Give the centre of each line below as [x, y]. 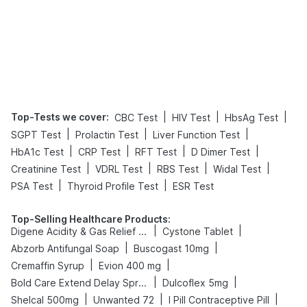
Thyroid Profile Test [113, 186]
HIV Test [191, 117]
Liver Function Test [196, 134]
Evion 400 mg [130, 265]
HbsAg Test [251, 117]
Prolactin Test [107, 134]
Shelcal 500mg [45, 299]
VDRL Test [119, 169]
